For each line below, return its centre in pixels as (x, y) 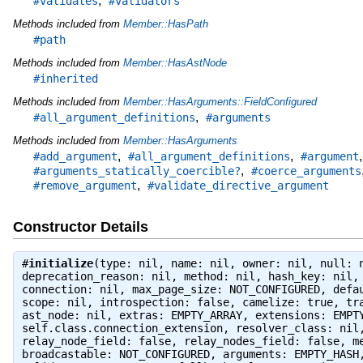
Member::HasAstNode (175, 62)
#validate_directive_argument (238, 185)
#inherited (65, 78)
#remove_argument (85, 185)
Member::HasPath (165, 23)
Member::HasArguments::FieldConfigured (220, 101)
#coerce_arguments (306, 171)
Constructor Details (80, 227)
